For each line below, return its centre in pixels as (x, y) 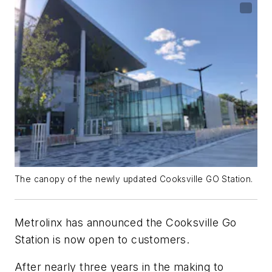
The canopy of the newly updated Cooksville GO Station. (134, 179)
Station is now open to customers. (102, 239)
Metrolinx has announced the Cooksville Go (126, 222)
